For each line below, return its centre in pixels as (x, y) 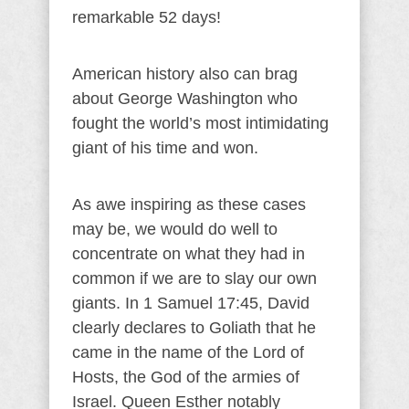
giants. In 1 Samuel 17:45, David (191, 303)
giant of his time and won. (165, 147)
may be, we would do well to (175, 229)
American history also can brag (185, 73)
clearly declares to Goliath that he (194, 327)
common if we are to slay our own (194, 278)
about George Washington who (185, 98)
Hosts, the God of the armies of (186, 377)
